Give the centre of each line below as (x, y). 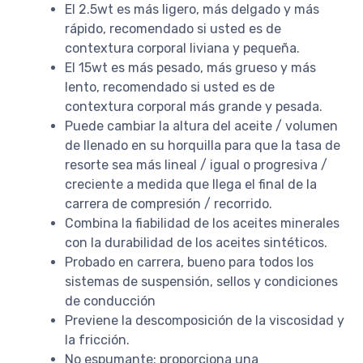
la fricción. (97, 340)
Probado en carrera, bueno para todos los (189, 262)
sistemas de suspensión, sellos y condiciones (201, 281)
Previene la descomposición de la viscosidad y (205, 320)
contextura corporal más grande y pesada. (194, 106)
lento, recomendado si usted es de (170, 87)
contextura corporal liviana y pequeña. (182, 48)
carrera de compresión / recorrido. (169, 203)
